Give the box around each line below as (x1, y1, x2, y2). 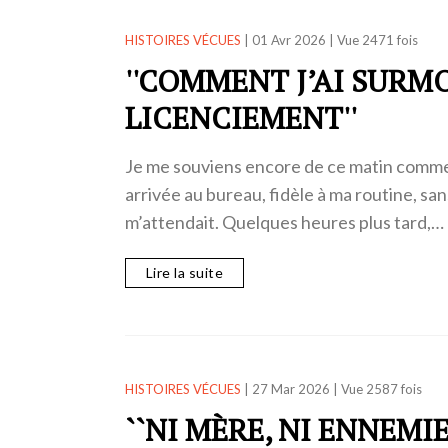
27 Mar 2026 (251, 381, 330, 398)
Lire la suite (145, 263, 223, 281)
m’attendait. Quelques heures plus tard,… (124, 211, 444, 234)
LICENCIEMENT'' (124, 98, 357, 139)
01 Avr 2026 (251, 32, 326, 49)
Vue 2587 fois (340, 381, 422, 398)
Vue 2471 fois (336, 32, 418, 49)
